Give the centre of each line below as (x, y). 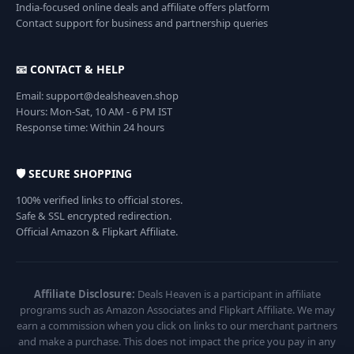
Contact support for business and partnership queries (142, 23)
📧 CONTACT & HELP (70, 70)
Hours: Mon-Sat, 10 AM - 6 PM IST (94, 112)
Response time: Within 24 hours (90, 128)
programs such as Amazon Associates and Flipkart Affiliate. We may (177, 310)
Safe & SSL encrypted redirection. (94, 216)
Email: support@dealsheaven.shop (97, 96)
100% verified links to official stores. (99, 200)
